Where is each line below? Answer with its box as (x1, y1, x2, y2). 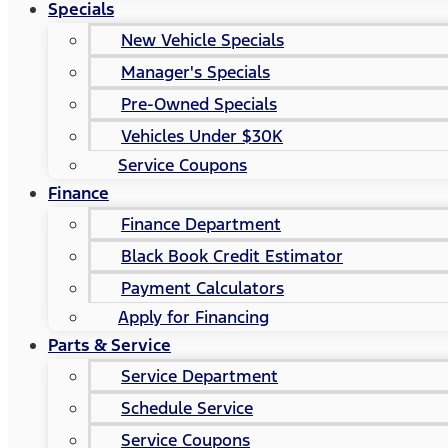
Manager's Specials (121, 61, 270, 83)
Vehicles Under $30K (121, 125, 283, 147)
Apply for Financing (118, 306, 269, 328)
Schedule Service (121, 397, 253, 419)
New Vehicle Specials (121, 29, 284, 51)
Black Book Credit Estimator (121, 245, 343, 267)
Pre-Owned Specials (121, 93, 277, 115)
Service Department (121, 365, 278, 387)
